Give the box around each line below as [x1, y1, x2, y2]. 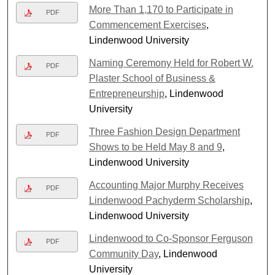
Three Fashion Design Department [88, 126, 240, 137]
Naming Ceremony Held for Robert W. [88, 57, 254, 68]
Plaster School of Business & [88, 72, 215, 83]
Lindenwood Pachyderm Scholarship [88, 195, 250, 206]
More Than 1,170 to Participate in [88, 4, 233, 15]
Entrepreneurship [88, 88, 165, 99]
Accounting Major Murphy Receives [88, 179, 244, 190]
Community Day [88, 248, 158, 259]
